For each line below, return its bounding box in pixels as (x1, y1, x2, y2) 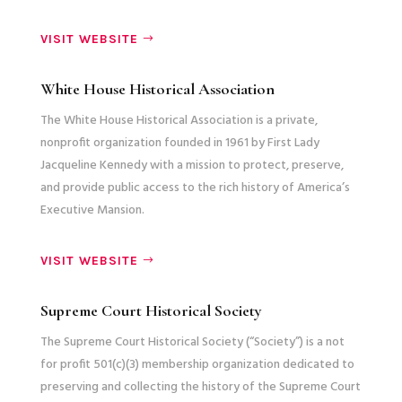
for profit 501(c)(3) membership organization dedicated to (39, 354, 354, 375)
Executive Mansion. (39, 199, 144, 221)
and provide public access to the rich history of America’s (39, 177, 350, 198)
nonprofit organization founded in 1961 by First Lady (39, 132, 319, 153)
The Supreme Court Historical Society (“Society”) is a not (39, 331, 345, 353)
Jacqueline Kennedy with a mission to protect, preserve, (39, 154, 344, 176)
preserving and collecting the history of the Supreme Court (39, 376, 361, 398)
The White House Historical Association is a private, (39, 109, 318, 131)
